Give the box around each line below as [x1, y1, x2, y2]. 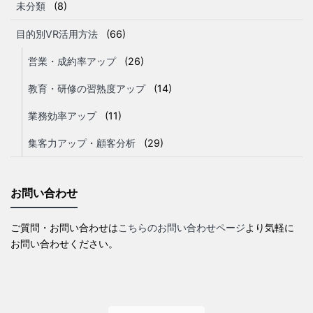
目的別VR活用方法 [16, 27, 98, 40]
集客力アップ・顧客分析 [28, 136, 136, 149]
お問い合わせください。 [10, 237, 118, 249]
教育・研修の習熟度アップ [28, 82, 145, 94]
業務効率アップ [28, 109, 96, 122]
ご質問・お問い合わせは [10, 221, 118, 233]
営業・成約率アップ [28, 54, 116, 67]
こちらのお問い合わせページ [118, 221, 245, 233]
